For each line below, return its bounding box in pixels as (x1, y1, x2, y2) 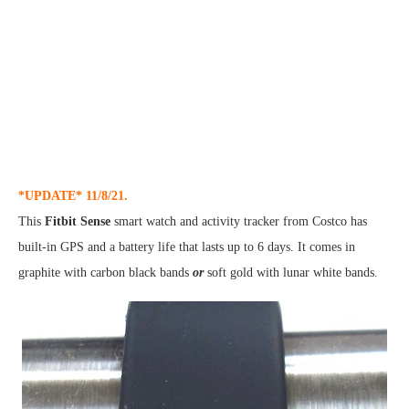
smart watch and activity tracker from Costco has (110, 215, 367, 229)
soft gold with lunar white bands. (204, 266, 378, 280)
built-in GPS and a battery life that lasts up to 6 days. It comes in (18, 240, 355, 255)
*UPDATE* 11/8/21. (18, 189, 128, 204)
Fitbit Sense (45, 215, 110, 229)
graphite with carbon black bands (18, 266, 193, 280)
